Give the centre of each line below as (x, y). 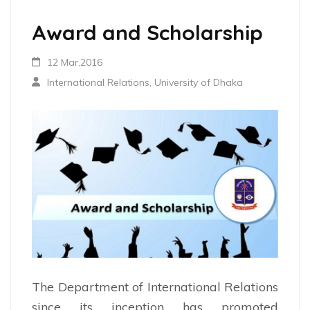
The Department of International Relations (155, 286)
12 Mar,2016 (75, 62)
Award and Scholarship (147, 32)
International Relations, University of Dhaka (145, 82)
